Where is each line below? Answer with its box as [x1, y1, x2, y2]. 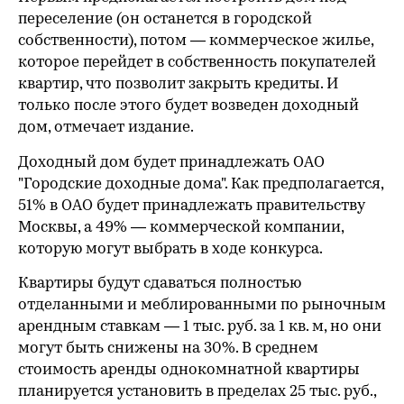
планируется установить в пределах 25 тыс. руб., [18, 383, 376, 399]
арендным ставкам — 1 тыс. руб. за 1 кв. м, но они [18, 318, 381, 335]
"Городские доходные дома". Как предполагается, [18, 176, 383, 192]
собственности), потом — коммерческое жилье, [18, 32, 373, 49]
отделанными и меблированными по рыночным [18, 297, 386, 313]
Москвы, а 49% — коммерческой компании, [18, 219, 344, 235]
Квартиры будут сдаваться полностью [18, 275, 301, 291]
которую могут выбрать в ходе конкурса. [18, 241, 323, 257]
